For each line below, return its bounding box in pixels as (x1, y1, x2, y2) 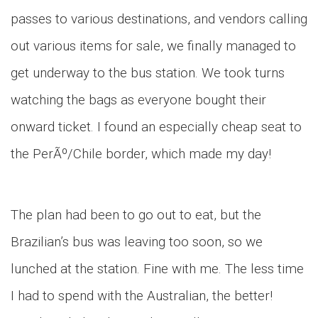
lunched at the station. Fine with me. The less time (11, 261, 304, 277)
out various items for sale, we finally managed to (11, 38, 296, 54)
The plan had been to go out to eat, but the (11, 207, 261, 223)
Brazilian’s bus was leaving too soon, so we (11, 234, 263, 250)
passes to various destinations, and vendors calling (11, 11, 307, 27)
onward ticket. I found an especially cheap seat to (11, 119, 302, 135)
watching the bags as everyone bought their (11, 92, 266, 108)
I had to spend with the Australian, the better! (11, 287, 273, 304)
